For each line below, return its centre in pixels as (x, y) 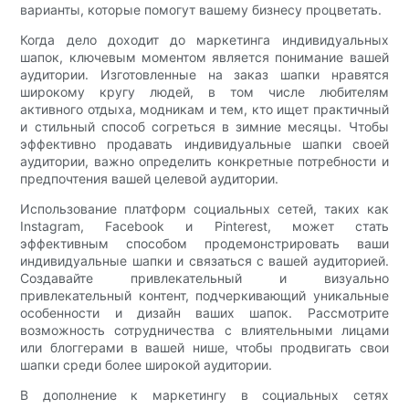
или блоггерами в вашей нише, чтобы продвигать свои (204, 348)
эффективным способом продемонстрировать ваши (204, 244)
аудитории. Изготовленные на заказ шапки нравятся (204, 75)
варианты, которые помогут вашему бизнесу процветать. (201, 10)
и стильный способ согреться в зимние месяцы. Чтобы (204, 127)
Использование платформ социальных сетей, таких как (204, 209)
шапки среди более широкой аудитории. (147, 365)
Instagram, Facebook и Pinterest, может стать (204, 226)
